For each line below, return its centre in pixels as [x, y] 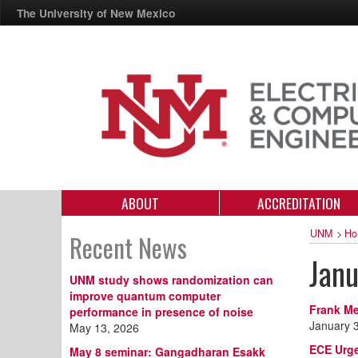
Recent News [128, 247]
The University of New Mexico [96, 13]
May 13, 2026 [104, 327]
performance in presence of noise [161, 311]
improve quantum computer [145, 295]
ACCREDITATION [298, 203]
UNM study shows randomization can [171, 279]
